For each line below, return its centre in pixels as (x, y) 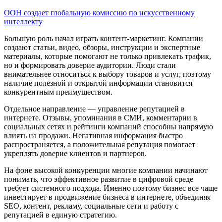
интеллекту (23, 21)
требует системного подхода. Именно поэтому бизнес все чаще (111, 188)
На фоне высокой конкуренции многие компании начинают (106, 170)
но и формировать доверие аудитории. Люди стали (90, 65)
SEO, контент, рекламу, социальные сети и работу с (91, 206)
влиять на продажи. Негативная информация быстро (93, 135)
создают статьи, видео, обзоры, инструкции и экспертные (102, 47)
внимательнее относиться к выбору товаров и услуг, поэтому (108, 74)
